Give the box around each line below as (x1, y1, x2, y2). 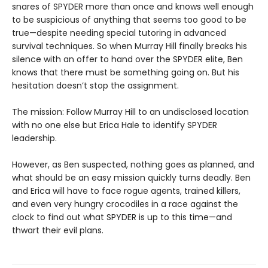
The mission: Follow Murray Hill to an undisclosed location (12, 106, 249, 118)
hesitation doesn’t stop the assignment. (12, 80, 179, 92)
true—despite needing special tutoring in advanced (12, 27, 226, 39)
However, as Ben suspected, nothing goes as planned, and (12, 159, 254, 171)
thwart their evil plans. (12, 224, 103, 237)
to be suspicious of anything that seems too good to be (12, 14, 246, 26)
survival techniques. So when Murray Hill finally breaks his (12, 40, 247, 53)
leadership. (12, 132, 57, 145)
